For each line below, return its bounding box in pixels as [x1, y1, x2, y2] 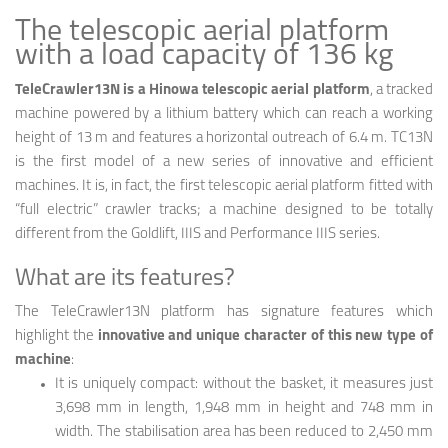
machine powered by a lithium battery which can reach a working [15, 106, 433, 122]
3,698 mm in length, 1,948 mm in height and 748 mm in [55, 400, 433, 416]
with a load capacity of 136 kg [15, 40, 393, 72]
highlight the [15, 328, 94, 344]
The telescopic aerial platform [15, 16, 389, 48]
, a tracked [369, 82, 433, 98]
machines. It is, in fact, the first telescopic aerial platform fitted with [15, 178, 433, 194]
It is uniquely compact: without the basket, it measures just [55, 376, 433, 392]
